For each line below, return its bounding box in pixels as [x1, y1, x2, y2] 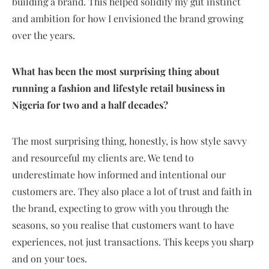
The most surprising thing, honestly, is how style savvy [12, 134, 247, 147]
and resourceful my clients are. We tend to [12, 151, 194, 164]
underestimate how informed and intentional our [12, 168, 226, 181]
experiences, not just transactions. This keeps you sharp [12, 235, 253, 248]
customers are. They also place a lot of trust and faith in [12, 184, 252, 198]
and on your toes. [12, 252, 87, 265]
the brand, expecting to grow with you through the [12, 201, 229, 214]
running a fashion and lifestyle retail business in [12, 81, 225, 94]
